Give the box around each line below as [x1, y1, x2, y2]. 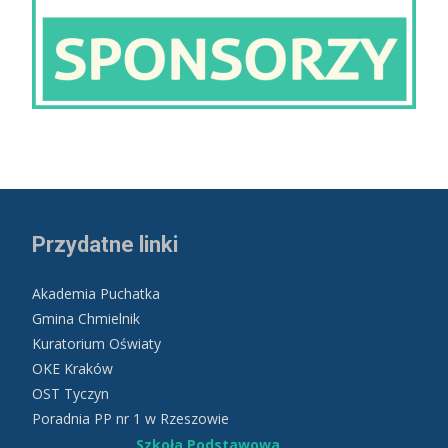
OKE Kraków [32, 359, 113, 379]
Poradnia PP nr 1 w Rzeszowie [32, 409, 229, 429]
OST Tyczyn [32, 384, 109, 404]
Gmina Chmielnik [32, 309, 140, 329]
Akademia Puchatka [32, 284, 160, 304]
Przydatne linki [32, 232, 178, 258]
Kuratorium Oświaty [32, 334, 161, 354]
